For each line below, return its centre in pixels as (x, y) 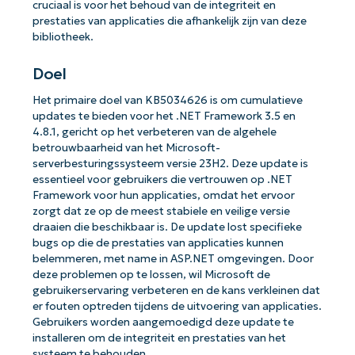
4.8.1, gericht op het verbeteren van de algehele (154, 132)
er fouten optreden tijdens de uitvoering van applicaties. (177, 306)
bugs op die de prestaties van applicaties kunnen (158, 242)
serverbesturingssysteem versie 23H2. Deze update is (170, 163)
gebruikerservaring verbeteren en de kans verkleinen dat (176, 290)
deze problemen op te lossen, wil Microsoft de (151, 274)
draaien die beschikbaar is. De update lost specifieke (167, 227)
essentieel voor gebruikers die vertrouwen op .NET (162, 179)
